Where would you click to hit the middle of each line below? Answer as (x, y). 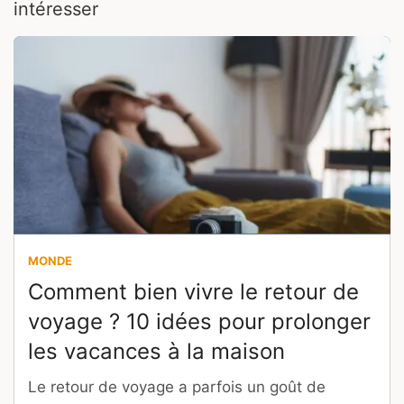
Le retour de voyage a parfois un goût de (177, 387)
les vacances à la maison (156, 352)
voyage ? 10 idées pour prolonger (199, 322)
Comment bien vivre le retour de (193, 292)
